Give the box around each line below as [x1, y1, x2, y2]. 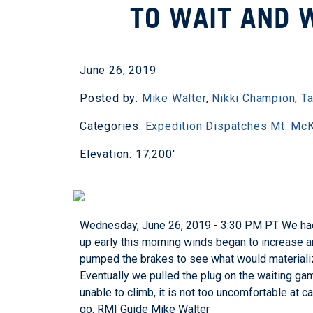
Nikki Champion [212, 92, 296, 105]
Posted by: [80, 92, 142, 105]
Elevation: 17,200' [80, 147, 175, 161]
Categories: [80, 119, 145, 133]
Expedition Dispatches [145, 119, 268, 133]
